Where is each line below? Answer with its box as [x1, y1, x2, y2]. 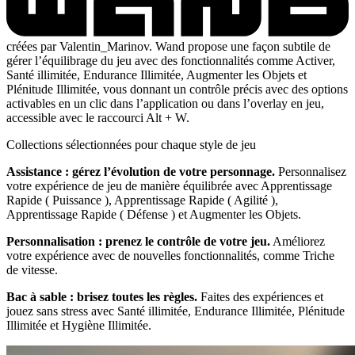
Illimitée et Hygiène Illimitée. [6, 318, 151, 332]
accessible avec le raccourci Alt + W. [6, 110, 189, 124]
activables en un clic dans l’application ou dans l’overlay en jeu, [6, 96, 324, 110]
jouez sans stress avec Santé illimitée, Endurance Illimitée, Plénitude [6, 303, 345, 318]
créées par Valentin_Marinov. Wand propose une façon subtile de [6, 39, 330, 53]
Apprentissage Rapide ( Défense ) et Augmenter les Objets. [6, 207, 301, 221]
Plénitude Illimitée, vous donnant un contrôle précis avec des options [6, 82, 348, 96]
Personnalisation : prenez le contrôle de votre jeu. [6, 234, 270, 248]
